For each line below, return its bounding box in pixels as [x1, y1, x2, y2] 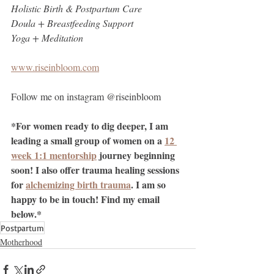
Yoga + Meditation [11, 31, 83, 45]
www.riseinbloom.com [11, 61, 99, 74]
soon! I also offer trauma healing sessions [11, 163, 182, 177]
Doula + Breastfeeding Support [11, 17, 136, 30]
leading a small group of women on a [11, 133, 165, 148]
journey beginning [97, 148, 177, 163]
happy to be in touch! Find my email [11, 192, 162, 207]
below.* [11, 207, 42, 221]
